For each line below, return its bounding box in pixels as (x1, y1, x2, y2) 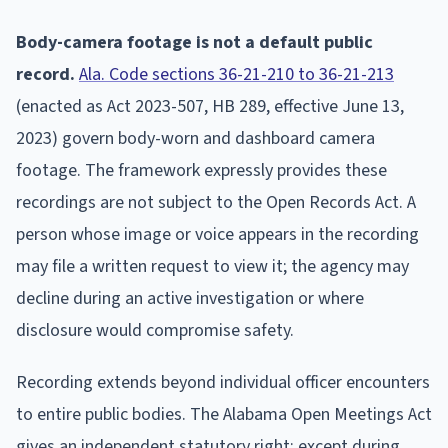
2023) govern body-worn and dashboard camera (16, 125, 375, 151)
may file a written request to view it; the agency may (16, 253, 409, 279)
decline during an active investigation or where (16, 285, 364, 311)
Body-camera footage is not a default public (16, 29, 373, 55)
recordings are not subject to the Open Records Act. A (16, 189, 416, 215)
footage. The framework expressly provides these (16, 157, 387, 183)
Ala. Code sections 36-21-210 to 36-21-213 (79, 61, 394, 87)
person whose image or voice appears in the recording (16, 221, 419, 247)
